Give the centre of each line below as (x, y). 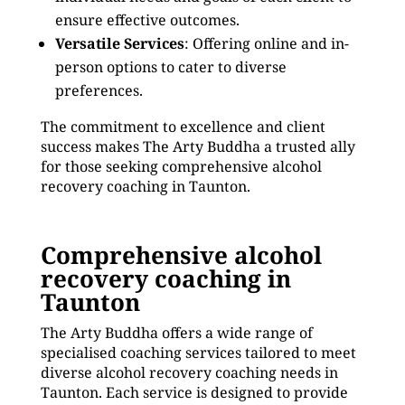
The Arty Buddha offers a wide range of (176, 333)
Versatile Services (119, 43)
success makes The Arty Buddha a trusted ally (198, 146)
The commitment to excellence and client (183, 127)
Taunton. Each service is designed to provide (194, 392)
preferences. (99, 90)
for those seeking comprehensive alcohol (181, 166)
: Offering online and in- (266, 43)
